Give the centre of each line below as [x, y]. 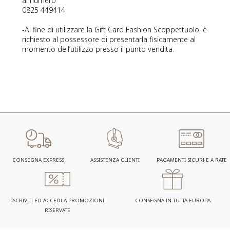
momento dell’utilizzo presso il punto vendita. [98, 49]
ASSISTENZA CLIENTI [115, 160]
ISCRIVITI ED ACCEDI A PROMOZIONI [57, 200]
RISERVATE [57, 210]
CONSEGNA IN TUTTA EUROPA [172, 200]
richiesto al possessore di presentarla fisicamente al [109, 39]
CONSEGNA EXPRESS [39, 160]
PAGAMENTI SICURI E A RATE [191, 160]
